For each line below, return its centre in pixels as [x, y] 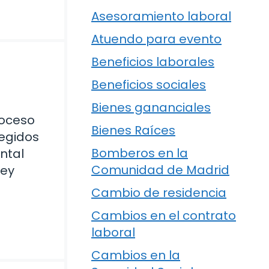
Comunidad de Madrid [160, 170]
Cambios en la [136, 255]
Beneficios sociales [149, 85]
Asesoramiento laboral [161, 17]
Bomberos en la [140, 153]
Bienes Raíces [133, 131]
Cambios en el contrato [164, 216]
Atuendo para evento [156, 39]
